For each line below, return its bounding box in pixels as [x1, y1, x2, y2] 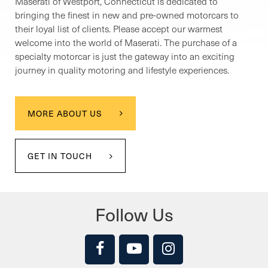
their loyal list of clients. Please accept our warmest [15, 22, 223, 35]
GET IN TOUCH [28, 150, 92, 163]
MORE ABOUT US [28, 107, 102, 120]
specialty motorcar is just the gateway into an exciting [15, 50, 234, 63]
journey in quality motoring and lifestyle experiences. [15, 63, 229, 77]
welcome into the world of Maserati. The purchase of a [15, 36, 237, 49]
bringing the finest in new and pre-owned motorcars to [15, 8, 239, 22]
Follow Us [95, 200, 173, 228]
